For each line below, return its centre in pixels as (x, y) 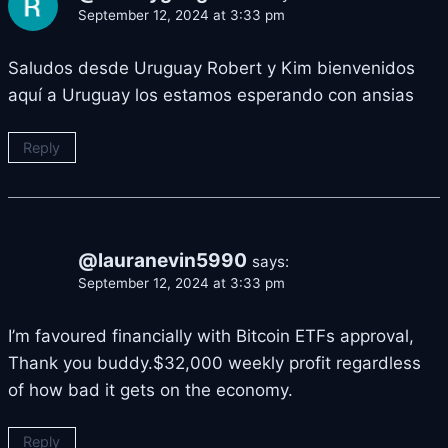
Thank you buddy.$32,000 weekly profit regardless (214, 362)
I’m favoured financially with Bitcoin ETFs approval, (211, 335)
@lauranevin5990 (162, 260)
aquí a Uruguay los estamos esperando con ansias (211, 94)
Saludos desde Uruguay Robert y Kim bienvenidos (211, 67)
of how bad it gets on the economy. (150, 389)
